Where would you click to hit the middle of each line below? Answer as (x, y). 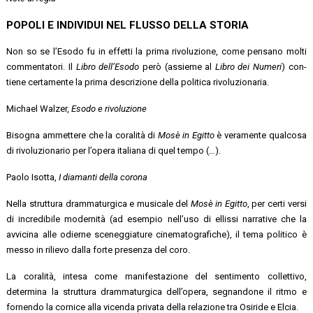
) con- (294, 66)
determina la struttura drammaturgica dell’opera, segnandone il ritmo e (156, 291)
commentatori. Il (41, 66)
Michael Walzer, (39, 108)
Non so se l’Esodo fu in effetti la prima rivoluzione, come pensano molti (156, 51)
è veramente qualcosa (262, 135)
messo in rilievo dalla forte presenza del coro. (99, 249)
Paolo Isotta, (33, 177)
